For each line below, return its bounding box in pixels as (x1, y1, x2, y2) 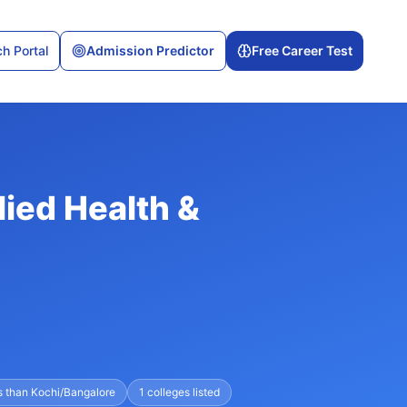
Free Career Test (252, 43, 352, 58)
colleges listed (144, 385, 220, 399)
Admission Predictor (86, 43, 214, 58)
